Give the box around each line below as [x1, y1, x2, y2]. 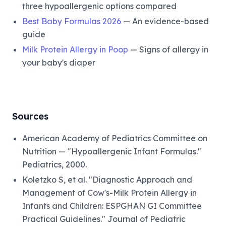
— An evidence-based [121, 16, 209, 27]
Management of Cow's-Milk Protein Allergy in [22, 188, 197, 198]
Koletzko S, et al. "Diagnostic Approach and [22, 175, 192, 185]
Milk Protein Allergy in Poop [22, 44, 128, 55]
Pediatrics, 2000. [22, 159, 87, 170]
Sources [12, 110, 48, 123]
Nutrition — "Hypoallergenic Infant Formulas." [22, 146, 201, 157]
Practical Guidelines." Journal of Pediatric [22, 214, 186, 224]
